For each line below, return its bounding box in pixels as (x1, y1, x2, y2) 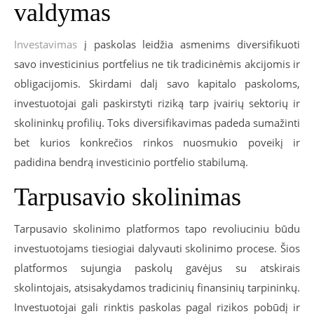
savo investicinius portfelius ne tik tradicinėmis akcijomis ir (14, 56, 300, 71)
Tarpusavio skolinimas (14, 182, 241, 211)
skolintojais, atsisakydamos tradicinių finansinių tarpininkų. (14, 280, 300, 294)
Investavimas (14, 36, 77, 51)
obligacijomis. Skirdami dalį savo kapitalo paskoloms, (14, 76, 300, 90)
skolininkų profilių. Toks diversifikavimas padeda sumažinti (14, 115, 300, 130)
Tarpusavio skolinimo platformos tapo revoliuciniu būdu (14, 221, 300, 235)
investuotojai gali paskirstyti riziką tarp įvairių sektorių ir (14, 95, 300, 110)
